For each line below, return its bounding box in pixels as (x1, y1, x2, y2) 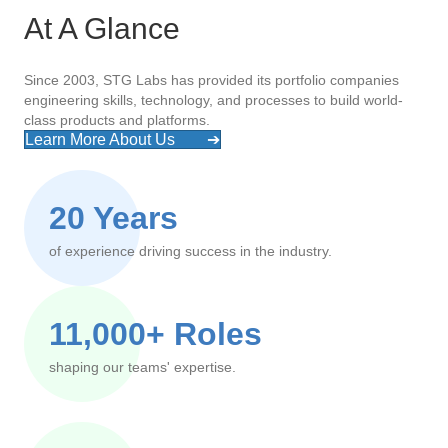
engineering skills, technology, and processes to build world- (24, 92, 403, 108)
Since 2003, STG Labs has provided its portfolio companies (24, 72, 399, 88)
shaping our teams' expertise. (49, 359, 236, 375)
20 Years (49, 200, 178, 236)
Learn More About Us (25, 131, 199, 148)
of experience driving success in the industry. (49, 243, 332, 259)
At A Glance (24, 12, 180, 45)
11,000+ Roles (49, 316, 262, 352)
